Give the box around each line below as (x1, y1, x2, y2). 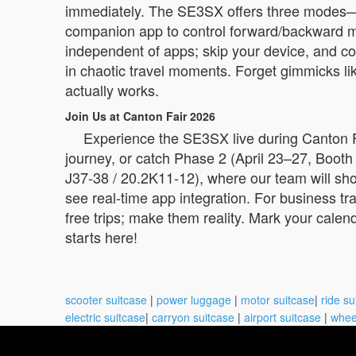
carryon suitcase (152, 308, 234, 325)
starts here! (65, 226, 137, 247)
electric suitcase (65, 308, 145, 325)
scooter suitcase (65, 291, 147, 308)
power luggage (157, 291, 231, 308)
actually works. (65, 79, 159, 100)
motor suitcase (241, 291, 315, 308)
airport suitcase (244, 308, 321, 325)
